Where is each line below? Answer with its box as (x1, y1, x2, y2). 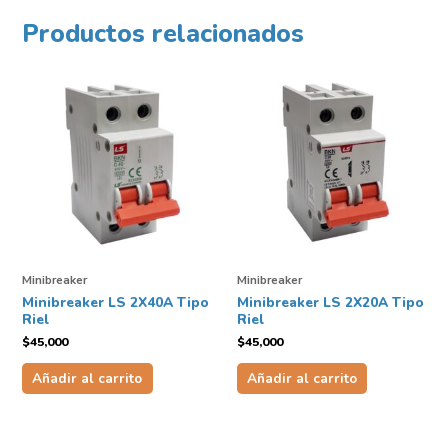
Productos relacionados (22, 16, 304, 51)
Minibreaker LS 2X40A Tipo (22, 292, 209, 312)
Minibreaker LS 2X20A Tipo (236, 292, 424, 312)
